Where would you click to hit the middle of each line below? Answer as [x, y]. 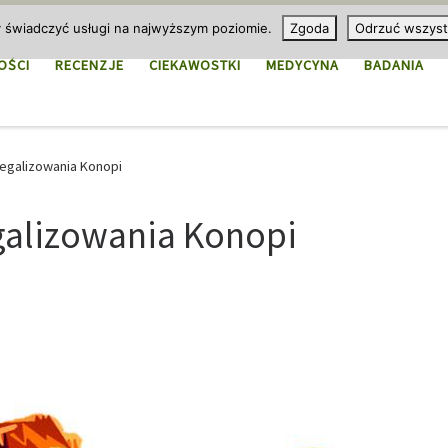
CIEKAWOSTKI [195, 65]
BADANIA [394, 65]
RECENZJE [89, 65]
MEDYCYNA [302, 65]
